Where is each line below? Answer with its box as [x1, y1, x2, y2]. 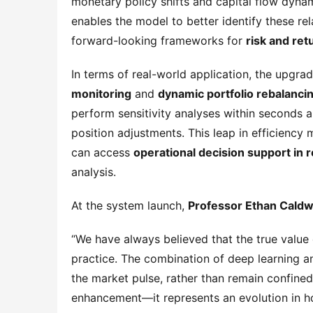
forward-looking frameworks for [71, 34, 246, 48]
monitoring [71, 87, 131, 101]
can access [71, 145, 133, 159]
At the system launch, [71, 198, 188, 212]
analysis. [71, 165, 116, 179]
